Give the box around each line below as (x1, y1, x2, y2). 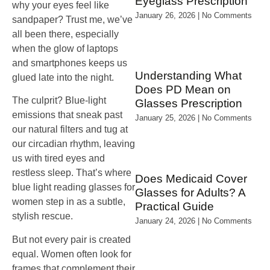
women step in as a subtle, (12, 196, 125, 207)
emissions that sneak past (12, 110, 122, 121)
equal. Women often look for (12, 248, 131, 259)
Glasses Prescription (135, 97, 242, 110)
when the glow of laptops (12, 43, 118, 54)
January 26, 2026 (135, 10, 198, 20)
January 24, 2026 (135, 216, 198, 226)
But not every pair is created (12, 234, 131, 245)
